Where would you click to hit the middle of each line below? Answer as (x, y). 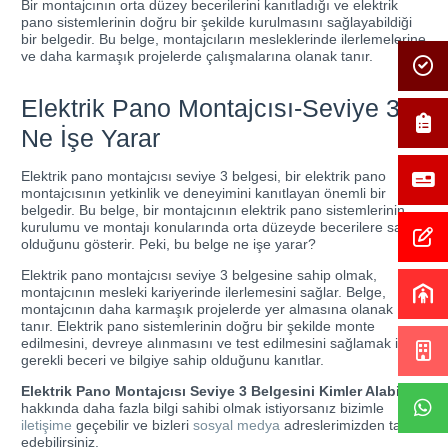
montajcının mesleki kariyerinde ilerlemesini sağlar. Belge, (203, 291)
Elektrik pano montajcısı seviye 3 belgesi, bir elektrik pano (203, 175)
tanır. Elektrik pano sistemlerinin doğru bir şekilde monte (198, 325)
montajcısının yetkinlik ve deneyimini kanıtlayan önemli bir (203, 192)
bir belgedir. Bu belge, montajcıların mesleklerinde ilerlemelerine (223, 38)
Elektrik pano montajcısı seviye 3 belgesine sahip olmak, (199, 274)
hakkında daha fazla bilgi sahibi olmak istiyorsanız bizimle (202, 407)
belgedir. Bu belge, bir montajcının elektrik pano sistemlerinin (213, 209)
